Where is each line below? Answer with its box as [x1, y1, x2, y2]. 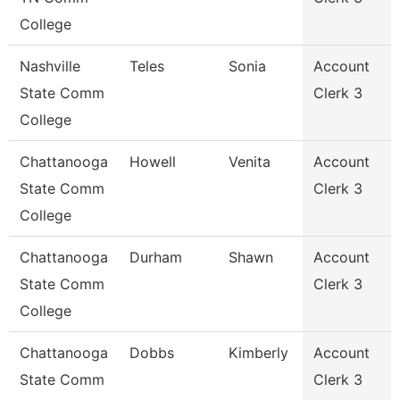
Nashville [20, 57, 80, 75]
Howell [129, 153, 176, 171]
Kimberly [229, 344, 288, 362]
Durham [129, 248, 182, 266]
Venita [229, 153, 271, 171]
